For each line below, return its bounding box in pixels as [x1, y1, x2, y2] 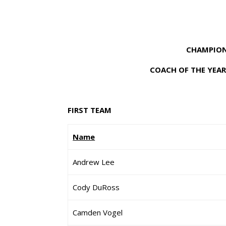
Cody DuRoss [73, 182, 120, 192]
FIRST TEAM [68, 105, 112, 115]
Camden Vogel [73, 207, 123, 217]
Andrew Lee [73, 157, 115, 167]
